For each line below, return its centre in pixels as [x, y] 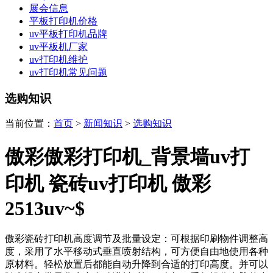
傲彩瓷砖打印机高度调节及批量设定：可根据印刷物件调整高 [136, 239]
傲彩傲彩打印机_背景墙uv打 [127, 156]
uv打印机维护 [58, 59]
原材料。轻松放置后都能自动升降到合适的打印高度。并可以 [136, 264]
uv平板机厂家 [58, 47]
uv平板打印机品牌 [68, 34]
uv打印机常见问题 [68, 72]
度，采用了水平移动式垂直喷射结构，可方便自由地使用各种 [136, 252]
